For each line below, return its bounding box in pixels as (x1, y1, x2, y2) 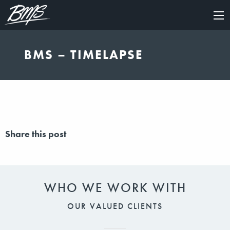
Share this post (5, 127, 66, 140)
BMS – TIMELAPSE (24, 46, 144, 64)
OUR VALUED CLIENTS (67, 201, 163, 212)
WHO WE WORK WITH (44, 179, 186, 197)
